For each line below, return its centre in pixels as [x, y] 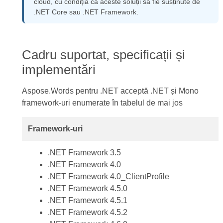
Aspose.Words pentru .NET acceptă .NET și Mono [110, 91]
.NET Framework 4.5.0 [87, 188]
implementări [60, 70]
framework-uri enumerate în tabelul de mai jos [102, 103]
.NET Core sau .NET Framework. [86, 12]
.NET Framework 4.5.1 [87, 200]
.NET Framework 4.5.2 [87, 212]
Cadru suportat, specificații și [103, 55]
